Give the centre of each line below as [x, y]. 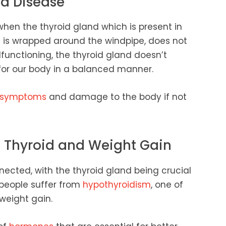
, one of [167, 184]
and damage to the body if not [117, 97]
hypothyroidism [117, 184]
